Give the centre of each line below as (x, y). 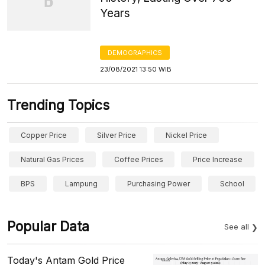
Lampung (81, 184)
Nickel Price (187, 135)
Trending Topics (58, 105)
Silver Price (116, 135)
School (232, 184)
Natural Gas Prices (52, 159)
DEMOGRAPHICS (135, 53)
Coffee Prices (138, 159)
